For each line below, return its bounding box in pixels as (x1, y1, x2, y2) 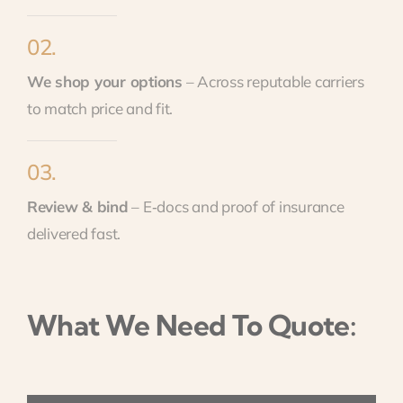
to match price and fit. (27, 99, 174, 118)
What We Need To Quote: (27, 308, 356, 343)
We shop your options (27, 72, 183, 91)
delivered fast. (27, 224, 121, 243)
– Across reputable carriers (182, 72, 364, 91)
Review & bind (27, 197, 129, 216)
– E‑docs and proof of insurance (128, 197, 345, 216)
